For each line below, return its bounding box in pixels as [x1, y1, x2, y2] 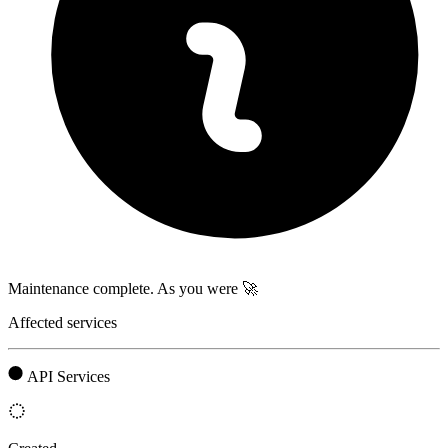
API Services [27, 367, 110, 385]
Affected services [8, 313, 117, 331]
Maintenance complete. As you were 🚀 [8, 279, 258, 297]
